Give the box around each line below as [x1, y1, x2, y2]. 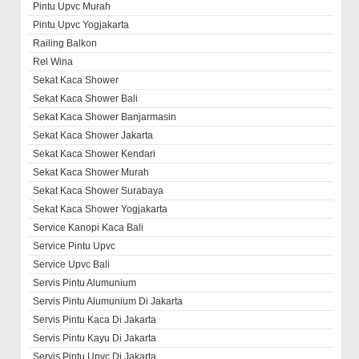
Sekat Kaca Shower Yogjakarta [33, 203, 168, 215]
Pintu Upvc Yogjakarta [33, 18, 130, 30]
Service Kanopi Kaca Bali [33, 221, 144, 233]
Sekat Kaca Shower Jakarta [33, 129, 154, 141]
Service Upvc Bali [33, 258, 111, 270]
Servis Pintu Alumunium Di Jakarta [33, 295, 184, 307]
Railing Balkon [33, 37, 98, 49]
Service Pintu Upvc [33, 240, 116, 252]
